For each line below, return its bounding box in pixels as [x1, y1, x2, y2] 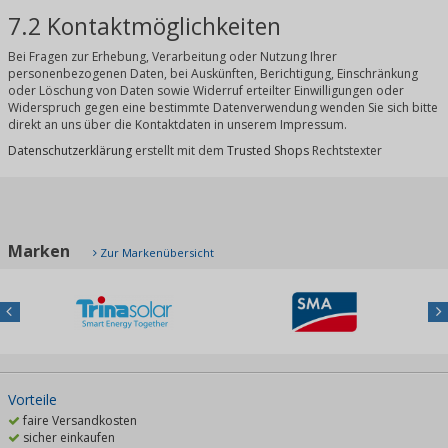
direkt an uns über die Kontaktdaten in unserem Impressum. [8, 116, 347, 133]
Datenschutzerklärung [8, 142, 132, 159]
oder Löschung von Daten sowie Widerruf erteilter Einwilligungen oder [8, 82, 404, 99]
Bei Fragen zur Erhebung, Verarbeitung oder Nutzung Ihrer [8, 48, 337, 65]
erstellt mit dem [132, 142, 227, 159]
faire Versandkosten [20, 412, 137, 430]
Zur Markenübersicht [100, 245, 214, 260]
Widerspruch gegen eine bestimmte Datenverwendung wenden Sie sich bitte [8, 99, 438, 116]
